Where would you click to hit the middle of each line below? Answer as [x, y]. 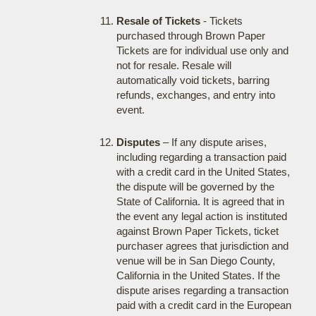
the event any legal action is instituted [201, 216]
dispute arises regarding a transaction [202, 290]
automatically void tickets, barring [193, 80]
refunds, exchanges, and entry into [195, 95]
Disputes [138, 142]
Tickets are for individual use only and [202, 50]
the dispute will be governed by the [195, 187]
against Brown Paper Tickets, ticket [197, 231]
